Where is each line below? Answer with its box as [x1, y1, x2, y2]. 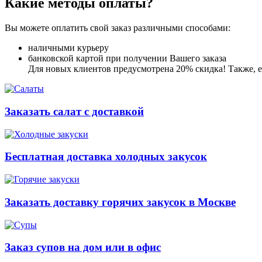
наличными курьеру [28, 43, 109, 53]
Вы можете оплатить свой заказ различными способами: [5, 23, 230, 33]
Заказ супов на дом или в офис [5, 241, 161, 254]
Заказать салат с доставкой [5, 105, 144, 118]
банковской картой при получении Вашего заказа [28, 53, 226, 64]
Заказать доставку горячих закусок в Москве [5, 195, 236, 208]
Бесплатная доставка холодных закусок [5, 150, 207, 163]
